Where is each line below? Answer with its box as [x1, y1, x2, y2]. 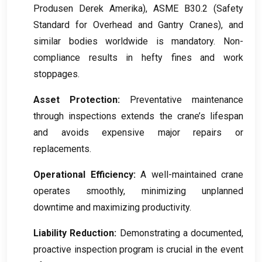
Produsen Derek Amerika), [33, 2, 153, 14]
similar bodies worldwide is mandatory [33, 35, 214, 47]
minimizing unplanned [141, 185, 244, 196]
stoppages [33, 68, 78, 80]
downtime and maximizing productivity [33, 201, 189, 213]
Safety [216, 2, 243, 14]
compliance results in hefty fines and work [33, 51, 243, 63]
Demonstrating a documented [119, 227, 242, 239]
